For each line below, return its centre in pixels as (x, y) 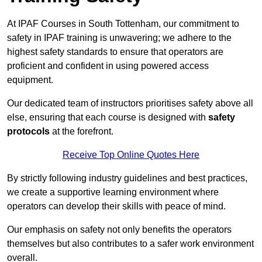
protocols (28, 132)
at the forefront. (82, 132)
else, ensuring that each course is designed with (108, 118)
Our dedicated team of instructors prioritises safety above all (130, 104)
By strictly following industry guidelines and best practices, (127, 178)
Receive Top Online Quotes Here (131, 155)
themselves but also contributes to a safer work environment (130, 244)
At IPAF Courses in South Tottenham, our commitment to (123, 24)
